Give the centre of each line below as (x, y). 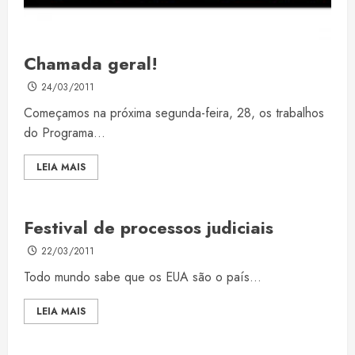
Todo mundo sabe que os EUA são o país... (143, 277)
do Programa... (65, 133)
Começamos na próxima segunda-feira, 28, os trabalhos (174, 113)
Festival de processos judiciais (149, 228)
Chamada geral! (91, 64)
